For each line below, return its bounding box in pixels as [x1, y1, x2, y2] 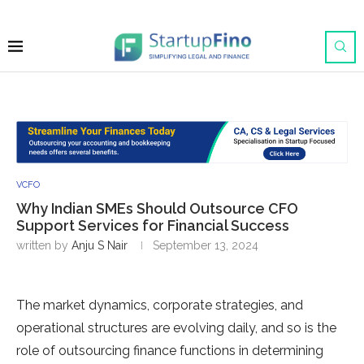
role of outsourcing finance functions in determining [16, 343, 323, 359]
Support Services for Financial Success [16, 217, 289, 235]
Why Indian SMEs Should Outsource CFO [16, 200, 298, 218]
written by [16, 239, 71, 253]
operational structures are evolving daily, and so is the [16, 320, 336, 336]
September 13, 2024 [153, 239, 258, 253]
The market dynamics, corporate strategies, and [16, 297, 303, 314]
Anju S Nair [71, 239, 128, 253]
